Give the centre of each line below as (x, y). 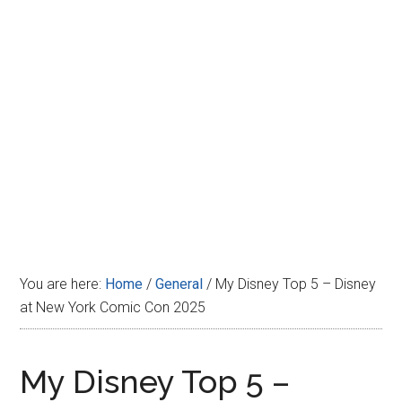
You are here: (63, 284)
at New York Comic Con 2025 (113, 307)
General (179, 284)
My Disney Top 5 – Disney (294, 284)
